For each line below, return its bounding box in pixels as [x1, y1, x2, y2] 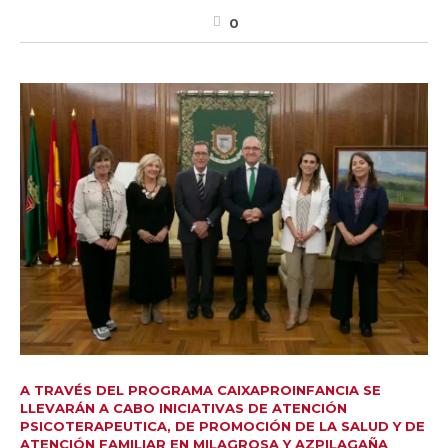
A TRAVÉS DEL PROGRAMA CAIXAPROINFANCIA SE [20, 381, 381, 398]
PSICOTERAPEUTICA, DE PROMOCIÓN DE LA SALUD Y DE [20, 417, 425, 434]
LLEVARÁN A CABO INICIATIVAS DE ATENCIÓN [20, 399, 347, 416]
